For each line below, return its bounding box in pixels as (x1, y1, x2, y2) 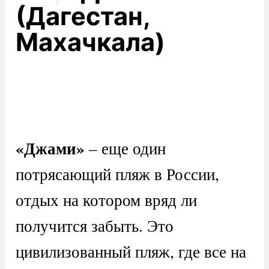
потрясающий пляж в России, (15, 162, 219, 185)
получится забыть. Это (15, 214, 174, 237)
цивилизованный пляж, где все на (15, 240, 246, 262)
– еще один (84, 136, 166, 159)
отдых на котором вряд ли (15, 188, 197, 211)
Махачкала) (15, 26, 165, 57)
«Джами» (15, 136, 85, 160)
